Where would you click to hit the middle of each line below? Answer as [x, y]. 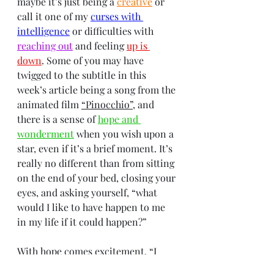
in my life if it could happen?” [82, 221]
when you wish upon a [125, 133]
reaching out [45, 45]
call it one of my [54, 16]
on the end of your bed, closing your [98, 177]
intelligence [43, 31]
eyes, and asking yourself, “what [88, 192]
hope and [119, 119]
